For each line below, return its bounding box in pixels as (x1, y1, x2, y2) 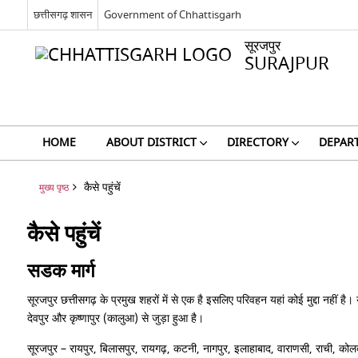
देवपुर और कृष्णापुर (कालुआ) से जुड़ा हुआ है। (26, 310, 204, 327)
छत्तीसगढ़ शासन (33, 6, 92, 22)
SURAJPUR (244, 51, 329, 77)
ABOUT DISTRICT (105, 134, 197, 151)
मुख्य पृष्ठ (38, 181, 69, 195)
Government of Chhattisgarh (103, 6, 241, 22)
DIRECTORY (226, 134, 288, 151)
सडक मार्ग (26, 260, 95, 282)
